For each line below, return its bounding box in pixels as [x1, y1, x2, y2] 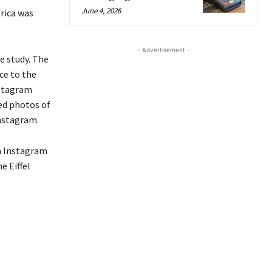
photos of [8, 98, 50, 111]
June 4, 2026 [81, 5, 121, 16]
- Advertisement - [137, 46, 190, 54]
